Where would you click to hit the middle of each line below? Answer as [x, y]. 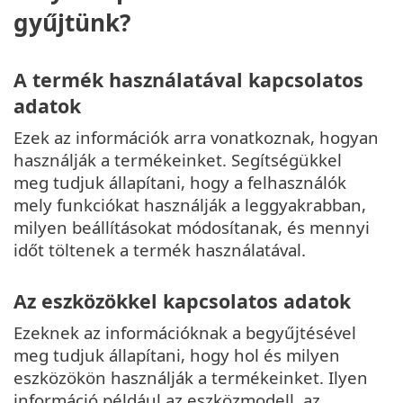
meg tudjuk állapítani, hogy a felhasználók [180, 182]
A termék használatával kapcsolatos [188, 79]
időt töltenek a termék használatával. [160, 249]
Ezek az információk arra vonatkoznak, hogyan [196, 137]
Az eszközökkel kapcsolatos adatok [182, 301]
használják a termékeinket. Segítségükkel [178, 159]
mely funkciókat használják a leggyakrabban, [190, 204]
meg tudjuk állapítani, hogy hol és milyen [177, 355]
